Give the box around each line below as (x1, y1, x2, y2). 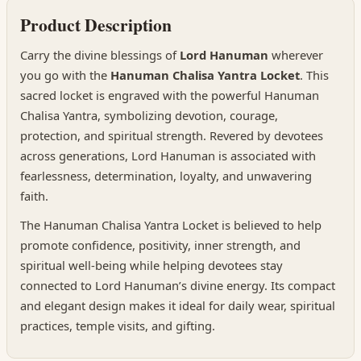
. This (300, 67, 329, 84)
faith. (20, 188, 48, 205)
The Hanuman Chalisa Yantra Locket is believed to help (20, 217, 322, 234)
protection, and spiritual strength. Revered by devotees (20, 127, 323, 144)
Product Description (20, 11, 172, 37)
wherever (268, 47, 323, 64)
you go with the (20, 67, 110, 84)
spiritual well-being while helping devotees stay (20, 257, 283, 274)
